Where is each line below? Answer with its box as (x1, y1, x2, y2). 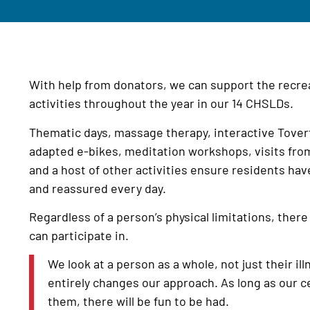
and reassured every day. (29, 180, 166, 196)
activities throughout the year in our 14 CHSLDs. (29, 95, 293, 111)
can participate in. (29, 227, 129, 243)
